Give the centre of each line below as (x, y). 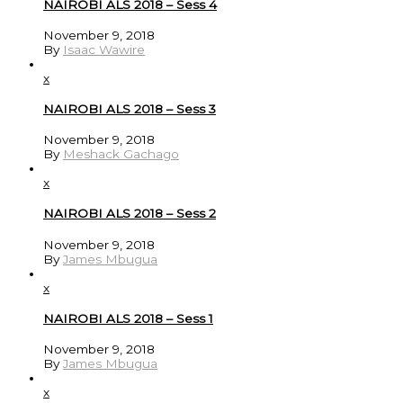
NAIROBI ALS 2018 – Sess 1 (128, 318)
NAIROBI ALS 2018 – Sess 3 (130, 108)
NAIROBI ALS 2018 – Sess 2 (130, 214)
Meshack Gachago (121, 154)
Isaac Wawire (104, 49)
